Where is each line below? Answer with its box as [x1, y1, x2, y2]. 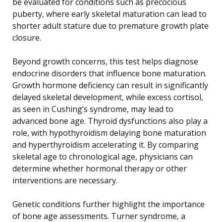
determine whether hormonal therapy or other [12, 163, 187, 174]
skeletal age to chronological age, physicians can [12, 151, 193, 162]
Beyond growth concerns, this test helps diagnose [12, 55, 198, 67]
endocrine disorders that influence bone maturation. [12, 67, 207, 79]
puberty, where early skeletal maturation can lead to [12, 8, 207, 19]
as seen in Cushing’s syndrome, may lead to [12, 103, 173, 114]
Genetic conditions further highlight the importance [12, 198, 205, 210]
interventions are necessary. [12, 174, 117, 186]
